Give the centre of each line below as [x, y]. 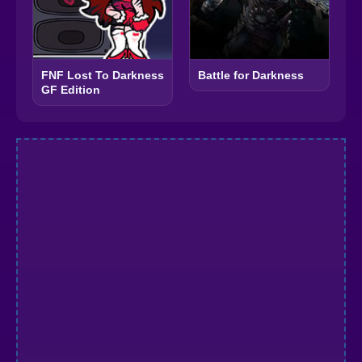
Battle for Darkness [251, 75]
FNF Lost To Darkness [103, 75]
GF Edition [71, 90]
